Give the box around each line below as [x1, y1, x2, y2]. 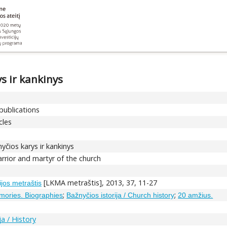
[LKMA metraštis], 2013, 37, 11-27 [42, 177, 158, 187]
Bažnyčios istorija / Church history [66, 191, 175, 199]
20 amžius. [178, 191, 213, 199]
